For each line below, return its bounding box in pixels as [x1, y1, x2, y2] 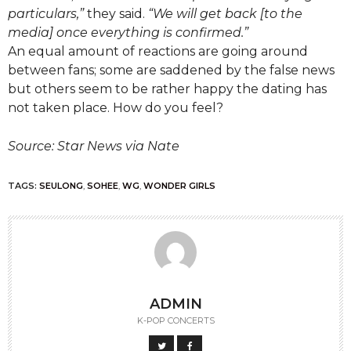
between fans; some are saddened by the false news [8, 63, 335, 78]
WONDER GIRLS [143, 180, 215, 192]
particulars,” [8, 6, 87, 22]
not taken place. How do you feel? [8, 100, 223, 116]
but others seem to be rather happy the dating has [8, 81, 327, 97]
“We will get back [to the [148, 6, 302, 22]
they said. [87, 6, 148, 22]
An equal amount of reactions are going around [8, 44, 308, 60]
